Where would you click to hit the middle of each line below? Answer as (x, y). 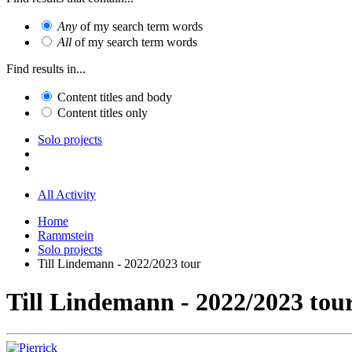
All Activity (67, 194)
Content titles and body (115, 97)
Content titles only (103, 112)
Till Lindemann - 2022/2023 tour (119, 263)
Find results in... (46, 68)
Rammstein (66, 235)
